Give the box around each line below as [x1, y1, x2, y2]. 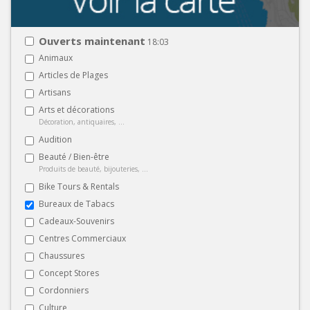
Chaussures [39, 249, 84, 262]
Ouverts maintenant [39, 33, 145, 48]
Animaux [39, 51, 73, 64]
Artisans [39, 86, 71, 98]
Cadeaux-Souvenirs [39, 215, 114, 227]
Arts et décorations [39, 103, 114, 116]
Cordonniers [39, 284, 89, 296]
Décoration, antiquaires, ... [39, 116, 125, 127]
